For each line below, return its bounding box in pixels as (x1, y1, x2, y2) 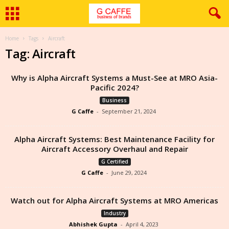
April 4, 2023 (126, 220, 158, 228)
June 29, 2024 (111, 169, 147, 176)
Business (102, 97, 127, 104)
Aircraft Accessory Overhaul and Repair (41, 144, 188, 154)
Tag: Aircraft (5, 45, 76, 62)
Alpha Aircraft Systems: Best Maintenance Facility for (14, 134, 215, 144)
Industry (103, 210, 126, 217)
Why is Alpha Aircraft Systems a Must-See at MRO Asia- (11, 73, 218, 83)
